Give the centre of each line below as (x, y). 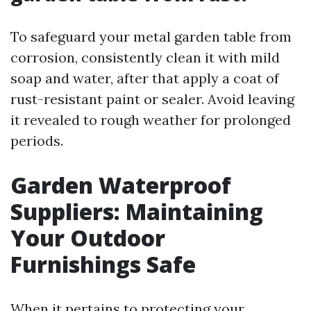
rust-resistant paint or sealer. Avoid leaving (152, 99)
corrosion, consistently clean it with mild (145, 57)
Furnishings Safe (103, 264)
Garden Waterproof (121, 185)
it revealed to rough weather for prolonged (151, 120)
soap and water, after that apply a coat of (145, 78)
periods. (37, 141)
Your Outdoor (88, 238)
